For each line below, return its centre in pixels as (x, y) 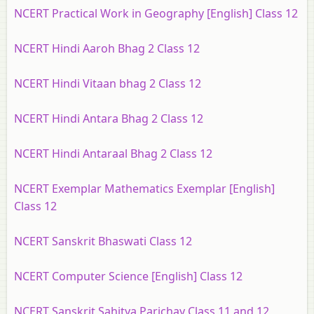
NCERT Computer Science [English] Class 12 (128, 276)
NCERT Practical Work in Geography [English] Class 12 (156, 13)
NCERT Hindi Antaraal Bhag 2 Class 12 (113, 153)
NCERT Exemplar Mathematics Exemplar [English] (144, 189)
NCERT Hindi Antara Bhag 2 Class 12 (109, 118)
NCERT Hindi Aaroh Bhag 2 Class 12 (107, 48)
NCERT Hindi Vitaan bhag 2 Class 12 (108, 83)
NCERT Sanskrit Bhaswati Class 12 (103, 241)
